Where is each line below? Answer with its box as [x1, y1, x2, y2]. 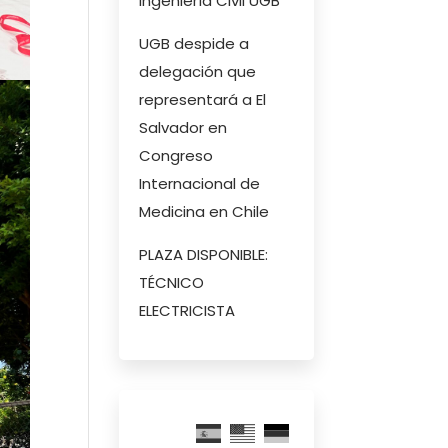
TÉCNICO [139, 272, 205, 293]
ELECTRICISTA [139, 300, 236, 321]
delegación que [139, 61, 257, 82]
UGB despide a [139, 33, 250, 54]
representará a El [139, 89, 267, 110]
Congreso [139, 145, 214, 166]
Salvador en [139, 117, 228, 138]
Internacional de [139, 173, 261, 194]
